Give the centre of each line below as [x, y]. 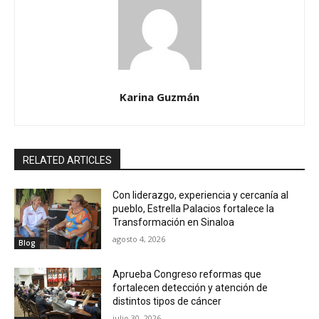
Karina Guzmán [159, 96]
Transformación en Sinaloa [174, 222]
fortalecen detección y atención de [190, 288]
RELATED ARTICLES [67, 160]
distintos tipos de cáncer [167, 302]
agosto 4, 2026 [139, 239]
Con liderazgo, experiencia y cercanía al [201, 195]
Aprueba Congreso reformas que [187, 274]
